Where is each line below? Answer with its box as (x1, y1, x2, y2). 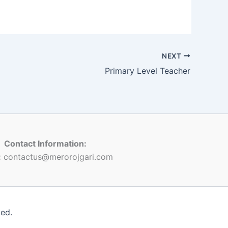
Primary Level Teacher (105, 65, 190, 76)
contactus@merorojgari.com (1, 151, 113, 162)
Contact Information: (4, 138, 87, 149)
